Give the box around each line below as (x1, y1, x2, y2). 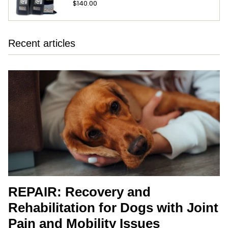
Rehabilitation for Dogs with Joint (8, 199, 218, 215)
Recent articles (8, 37, 75, 49)
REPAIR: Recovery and (8, 184, 151, 199)
